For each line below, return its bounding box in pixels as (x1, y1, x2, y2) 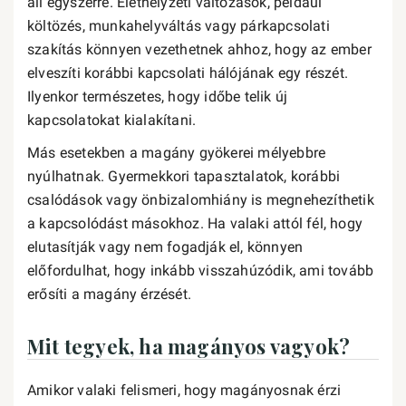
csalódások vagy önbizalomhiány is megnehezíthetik (27, 191, 374, 208)
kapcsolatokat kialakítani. (27, 111, 197, 129)
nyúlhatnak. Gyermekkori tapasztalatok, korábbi (27, 168, 341, 185)
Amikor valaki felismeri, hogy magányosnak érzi (27, 382, 342, 399)
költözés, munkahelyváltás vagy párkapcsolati (27, 17, 330, 34)
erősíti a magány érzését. (27, 285, 196, 303)
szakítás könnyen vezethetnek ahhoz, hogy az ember (27, 41, 372, 58)
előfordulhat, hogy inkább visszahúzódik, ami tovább (27, 262, 374, 279)
